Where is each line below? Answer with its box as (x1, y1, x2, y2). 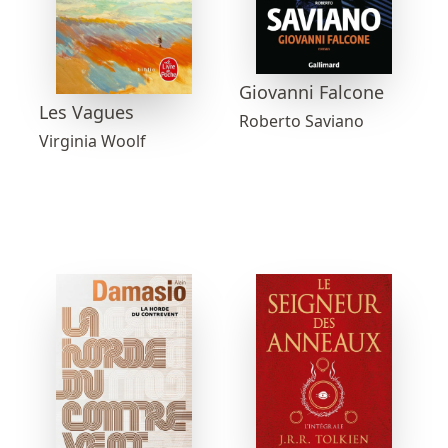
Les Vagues (39, 100, 134, 125)
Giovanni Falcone (239, 79, 384, 104)
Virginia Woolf (39, 130, 146, 153)
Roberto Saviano (239, 109, 364, 132)
